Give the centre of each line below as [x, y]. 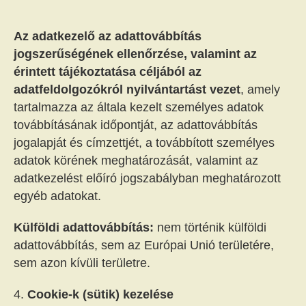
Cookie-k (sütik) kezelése [100, 294]
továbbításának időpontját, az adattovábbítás [136, 125]
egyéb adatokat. [57, 196]
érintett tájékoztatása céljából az [108, 72]
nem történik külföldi [210, 227]
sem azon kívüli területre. [82, 263]
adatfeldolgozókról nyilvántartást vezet [127, 89]
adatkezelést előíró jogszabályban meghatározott [147, 178]
